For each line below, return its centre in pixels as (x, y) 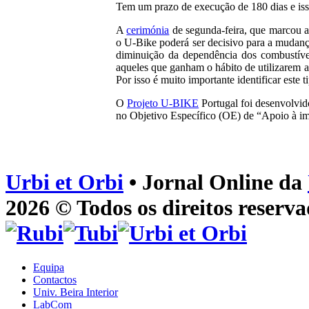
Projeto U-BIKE (163, 103)
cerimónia (148, 30)
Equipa (49, 267)
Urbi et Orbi (64, 182)
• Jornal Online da (216, 182)
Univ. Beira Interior (76, 292)
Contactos (55, 279)
